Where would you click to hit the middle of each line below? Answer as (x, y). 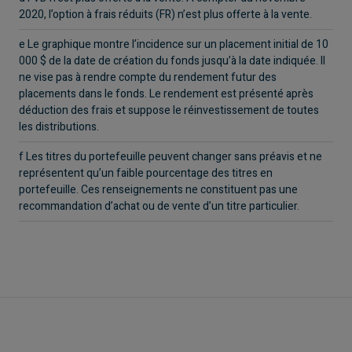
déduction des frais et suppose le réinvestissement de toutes (169, 110)
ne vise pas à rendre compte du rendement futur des (148, 77)
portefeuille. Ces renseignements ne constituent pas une (158, 189)
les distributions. (59, 126)
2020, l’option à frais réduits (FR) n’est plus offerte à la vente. (165, 14)
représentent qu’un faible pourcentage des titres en (146, 173)
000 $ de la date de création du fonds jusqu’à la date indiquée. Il (172, 60)
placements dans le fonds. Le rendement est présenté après (166, 93)
